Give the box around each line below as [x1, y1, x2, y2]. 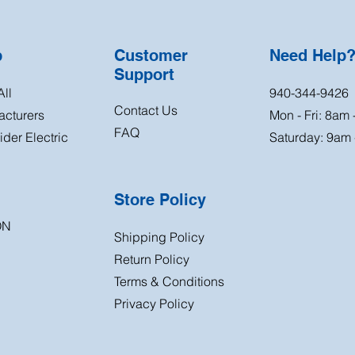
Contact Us [114, 101, 177, 118]
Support [114, 64, 174, 84]
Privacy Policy [114, 295, 194, 311]
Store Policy [114, 189, 206, 209]
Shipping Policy [114, 228, 204, 245]
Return [114, 250, 155, 267]
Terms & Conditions [114, 273, 224, 289]
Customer [114, 45, 188, 65]
